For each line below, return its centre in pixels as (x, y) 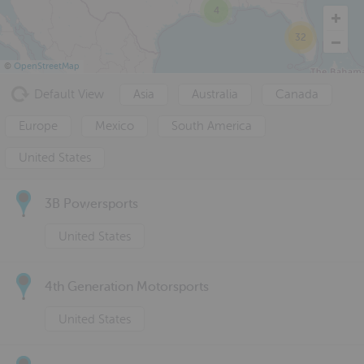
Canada (297, 95)
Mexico (115, 126)
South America (212, 126)
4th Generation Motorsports (127, 287)
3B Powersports (91, 204)
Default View (69, 95)
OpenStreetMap (47, 66)
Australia (215, 95)
